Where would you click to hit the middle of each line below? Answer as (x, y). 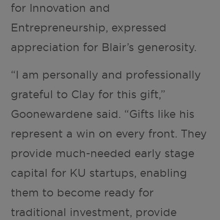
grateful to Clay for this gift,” (88, 95)
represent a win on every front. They (109, 134)
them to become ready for (82, 193)
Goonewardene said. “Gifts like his (103, 114)
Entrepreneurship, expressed (89, 28)
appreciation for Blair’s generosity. (104, 47)
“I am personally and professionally (106, 75)
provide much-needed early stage (103, 153)
